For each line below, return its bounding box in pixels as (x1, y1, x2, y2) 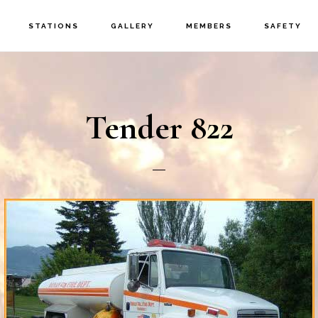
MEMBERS (185, 22, 232, 30)
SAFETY (263, 22, 302, 30)
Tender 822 (84, 107, 234, 148)
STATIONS (28, 22, 79, 30)
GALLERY (110, 22, 154, 30)
